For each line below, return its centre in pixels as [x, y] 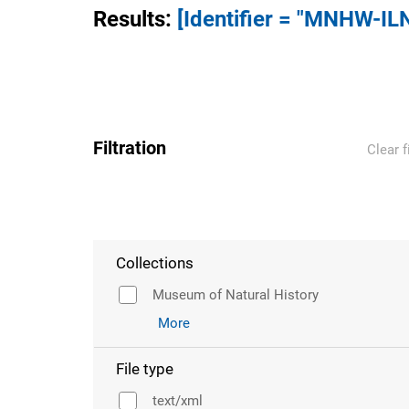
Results [129, 19]
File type [145, 369]
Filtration [130, 148]
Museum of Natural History [236, 295]
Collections [155, 263]
